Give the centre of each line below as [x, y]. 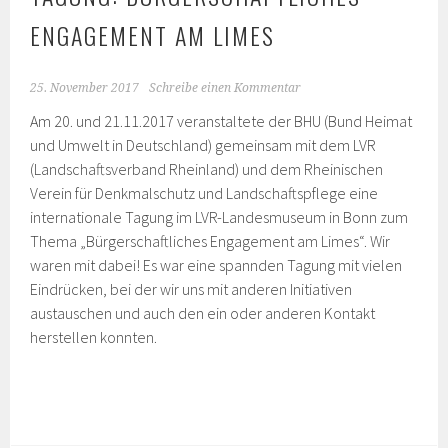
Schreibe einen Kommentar [225, 88]
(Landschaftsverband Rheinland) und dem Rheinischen [207, 169]
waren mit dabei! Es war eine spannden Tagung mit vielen [216, 265]
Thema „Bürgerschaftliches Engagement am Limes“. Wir [210, 241]
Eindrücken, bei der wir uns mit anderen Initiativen [191, 289]
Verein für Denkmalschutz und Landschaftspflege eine [204, 193]
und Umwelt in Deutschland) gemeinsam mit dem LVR [203, 145]
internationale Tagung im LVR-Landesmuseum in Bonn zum [219, 217]
